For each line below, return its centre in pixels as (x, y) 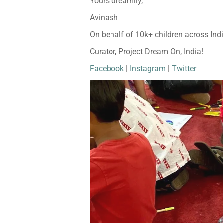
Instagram (148, 69)
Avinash (104, 18)
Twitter (184, 69)
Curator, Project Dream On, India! (146, 52)
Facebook (107, 69)
